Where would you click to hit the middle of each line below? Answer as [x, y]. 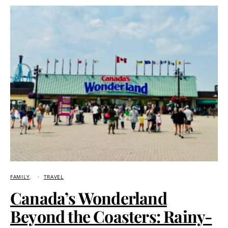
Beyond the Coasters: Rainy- [111, 216]
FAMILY [20, 177]
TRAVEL [53, 177]
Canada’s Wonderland [89, 198]
